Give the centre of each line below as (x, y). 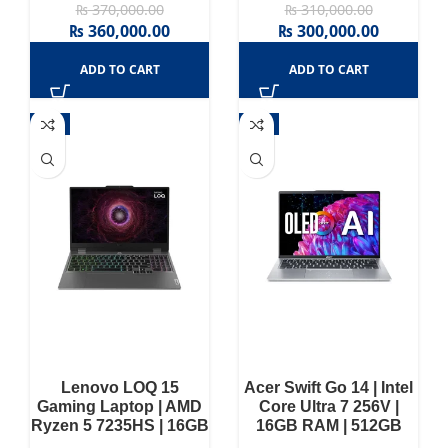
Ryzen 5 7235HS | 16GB (119, 425)
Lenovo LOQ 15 (119, 387)
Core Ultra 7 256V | (328, 406)
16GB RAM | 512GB (328, 425)
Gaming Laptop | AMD (119, 406)
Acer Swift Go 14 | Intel (328, 387)
